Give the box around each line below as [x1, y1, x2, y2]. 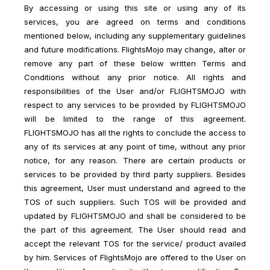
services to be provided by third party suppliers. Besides [24, 169, 246, 179]
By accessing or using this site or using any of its [24, 2, 246, 13]
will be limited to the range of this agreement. [24, 113, 246, 124]
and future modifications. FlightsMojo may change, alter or [24, 44, 246, 54]
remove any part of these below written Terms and [24, 58, 246, 68]
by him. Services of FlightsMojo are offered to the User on [24, 252, 246, 262]
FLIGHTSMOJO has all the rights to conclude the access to [24, 127, 246, 137]
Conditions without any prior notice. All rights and [24, 72, 246, 82]
